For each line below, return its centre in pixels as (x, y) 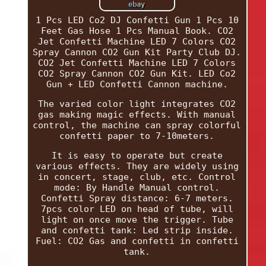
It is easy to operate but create (137, 155)
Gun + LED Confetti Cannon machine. (137, 84)
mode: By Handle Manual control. (137, 187)
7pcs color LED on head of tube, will (137, 209)
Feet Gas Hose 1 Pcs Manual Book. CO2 (137, 31)
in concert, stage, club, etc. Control (137, 177)
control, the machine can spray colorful (137, 125)
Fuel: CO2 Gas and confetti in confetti (137, 241)
